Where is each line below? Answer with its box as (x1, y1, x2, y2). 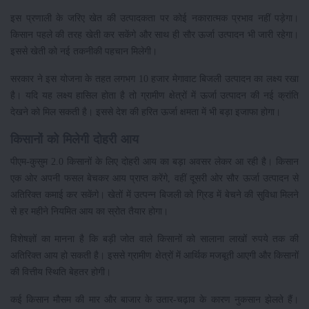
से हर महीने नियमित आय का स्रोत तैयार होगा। (10, 205, 168, 217)
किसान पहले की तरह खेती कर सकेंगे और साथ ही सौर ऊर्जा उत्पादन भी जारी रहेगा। (10, 28, 299, 40)
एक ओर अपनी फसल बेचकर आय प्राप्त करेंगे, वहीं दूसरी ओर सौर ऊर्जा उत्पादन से (10, 172, 299, 183)
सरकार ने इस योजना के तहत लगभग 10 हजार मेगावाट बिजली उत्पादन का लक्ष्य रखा (10, 72, 299, 84)
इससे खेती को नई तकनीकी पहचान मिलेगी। (10, 45, 157, 57)
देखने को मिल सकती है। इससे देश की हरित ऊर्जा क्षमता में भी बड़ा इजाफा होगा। (10, 106, 281, 117)
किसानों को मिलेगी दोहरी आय (10, 132, 139, 146)
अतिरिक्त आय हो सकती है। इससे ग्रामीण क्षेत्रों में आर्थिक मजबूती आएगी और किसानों (10, 249, 299, 261)
